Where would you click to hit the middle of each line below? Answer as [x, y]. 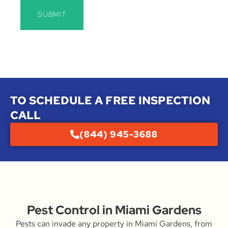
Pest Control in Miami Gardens [114, 210]
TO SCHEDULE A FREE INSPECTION [110, 100]
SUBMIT [52, 14]
